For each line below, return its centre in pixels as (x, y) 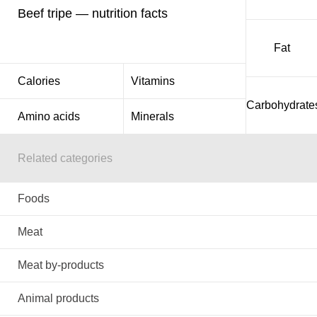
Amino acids (49, 116)
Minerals (152, 116)
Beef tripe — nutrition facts (93, 13)
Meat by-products (61, 265)
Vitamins (152, 81)
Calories (39, 81)
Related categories (65, 158)
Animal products (58, 298)
